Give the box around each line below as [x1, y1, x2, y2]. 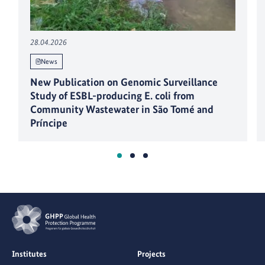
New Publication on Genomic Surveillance [30, 76, 218, 89]
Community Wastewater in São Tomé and [30, 103, 214, 116]
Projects [137, 249, 166, 258]
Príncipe [30, 117, 67, 130]
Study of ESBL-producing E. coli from [30, 89, 195, 102]
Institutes [12, 249, 47, 258]
